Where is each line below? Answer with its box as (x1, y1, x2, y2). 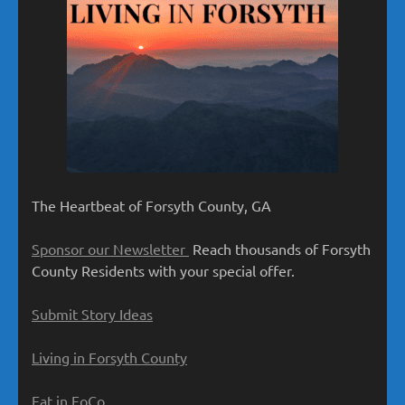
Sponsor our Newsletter (32, 240, 189, 259)
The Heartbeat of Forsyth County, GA (32, 196, 271, 215)
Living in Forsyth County (32, 348, 187, 367)
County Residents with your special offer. (32, 261, 295, 280)
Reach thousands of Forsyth (189, 240, 371, 259)
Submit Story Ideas (32, 305, 153, 324)
